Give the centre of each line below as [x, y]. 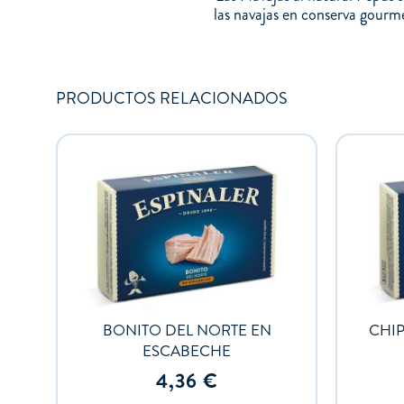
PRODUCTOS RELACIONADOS [172, 99]
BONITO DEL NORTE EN [187, 331]
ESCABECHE [187, 351]
